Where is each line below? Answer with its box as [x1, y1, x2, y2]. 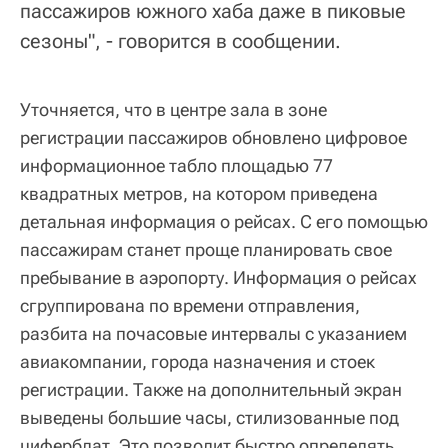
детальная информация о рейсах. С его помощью [20, 210, 428, 232]
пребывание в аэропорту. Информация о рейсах [20, 266, 417, 288]
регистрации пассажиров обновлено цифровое [20, 126, 407, 148]
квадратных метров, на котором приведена [20, 182, 378, 204]
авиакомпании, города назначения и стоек [20, 350, 375, 372]
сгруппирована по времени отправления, [20, 294, 360, 316]
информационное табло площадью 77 [20, 154, 333, 176]
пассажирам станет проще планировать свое [20, 238, 392, 260]
